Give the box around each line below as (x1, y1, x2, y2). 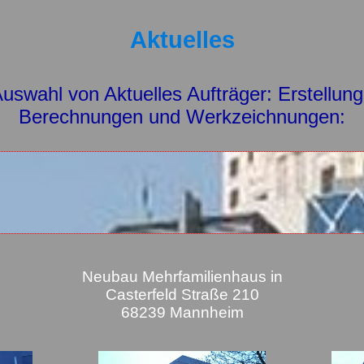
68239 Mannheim (120, 304, 244, 321)
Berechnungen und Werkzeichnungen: (19, 106, 345, 128)
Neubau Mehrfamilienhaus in (81, 268, 283, 285)
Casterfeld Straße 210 (105, 286, 259, 303)
